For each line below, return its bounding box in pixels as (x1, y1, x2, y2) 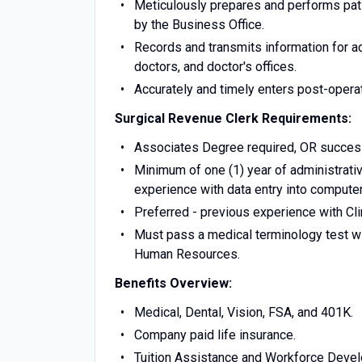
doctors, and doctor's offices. (134, 59, 297, 74)
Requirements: (262, 111, 351, 126)
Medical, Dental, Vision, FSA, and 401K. (133, 305, 353, 320)
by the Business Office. (134, 17, 264, 32)
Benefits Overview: (115, 276, 232, 291)
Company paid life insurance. (133, 327, 296, 343)
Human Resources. (134, 246, 240, 262)
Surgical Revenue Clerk (115, 111, 262, 126)
